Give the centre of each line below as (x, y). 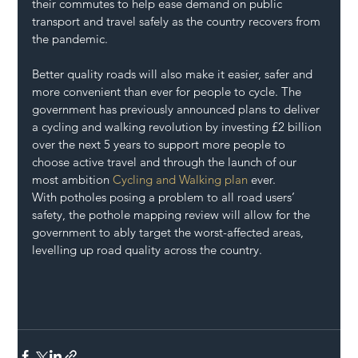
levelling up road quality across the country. (147, 249)
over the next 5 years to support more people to (161, 144)
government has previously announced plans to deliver (178, 109)
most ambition (73, 179)
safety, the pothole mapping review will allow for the (173, 214)
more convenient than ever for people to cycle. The (169, 91)
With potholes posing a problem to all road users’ (165, 197)
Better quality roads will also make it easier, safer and (174, 74)
